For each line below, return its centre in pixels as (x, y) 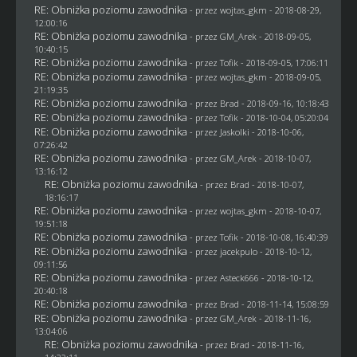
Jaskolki (234, 131)
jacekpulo (238, 251)
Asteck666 (239, 277)
